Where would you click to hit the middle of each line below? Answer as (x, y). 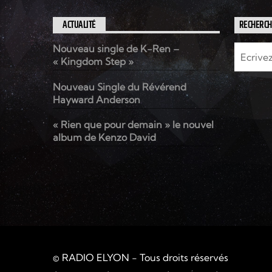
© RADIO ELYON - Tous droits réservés (141, 257)
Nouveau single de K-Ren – (116, 49)
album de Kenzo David (104, 137)
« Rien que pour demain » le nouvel (133, 124)
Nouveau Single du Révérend (120, 87)
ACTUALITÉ (79, 25)
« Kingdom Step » (93, 62)
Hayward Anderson (97, 99)
